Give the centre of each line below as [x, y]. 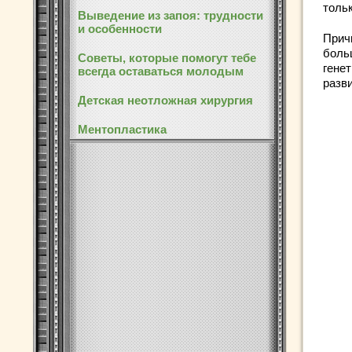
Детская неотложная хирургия [165, 100]
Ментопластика [122, 129]
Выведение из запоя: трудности [170, 15]
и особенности [120, 29]
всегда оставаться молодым [161, 71]
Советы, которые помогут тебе [167, 58]
